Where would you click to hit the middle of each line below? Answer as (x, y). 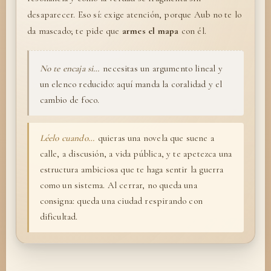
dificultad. (59, 217)
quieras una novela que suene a (155, 138)
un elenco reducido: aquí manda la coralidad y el (131, 84)
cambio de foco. (70, 100)
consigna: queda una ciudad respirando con (121, 201)
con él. (193, 31)
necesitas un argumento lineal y (162, 68)
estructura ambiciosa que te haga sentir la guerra (132, 170)
